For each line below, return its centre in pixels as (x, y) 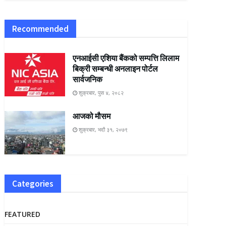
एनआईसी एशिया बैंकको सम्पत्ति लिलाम (126, 58)
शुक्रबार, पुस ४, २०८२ (101, 92)
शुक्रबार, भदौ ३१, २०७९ (103, 129)
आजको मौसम (92, 116)
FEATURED (23, 214)
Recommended (41, 29)
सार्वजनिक (88, 79)
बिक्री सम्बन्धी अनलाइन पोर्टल (116, 68)
